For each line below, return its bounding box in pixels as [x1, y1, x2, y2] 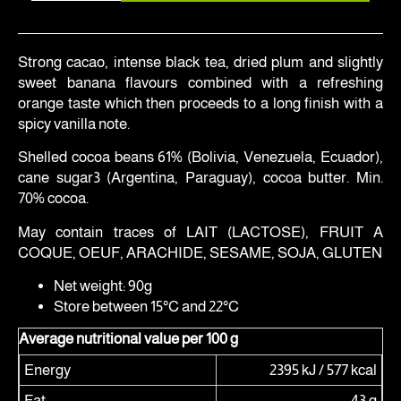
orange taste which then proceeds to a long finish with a [18, 94, 383, 112]
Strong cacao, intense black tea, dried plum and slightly [18, 53, 383, 71]
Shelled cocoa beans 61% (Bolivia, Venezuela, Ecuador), [18, 149, 383, 166]
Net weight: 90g [54, 277, 152, 294]
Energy [24, 362, 71, 379]
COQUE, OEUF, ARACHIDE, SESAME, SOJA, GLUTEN [18, 243, 382, 261]
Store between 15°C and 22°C [54, 298, 239, 315]
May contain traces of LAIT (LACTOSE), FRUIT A [18, 223, 383, 241]
